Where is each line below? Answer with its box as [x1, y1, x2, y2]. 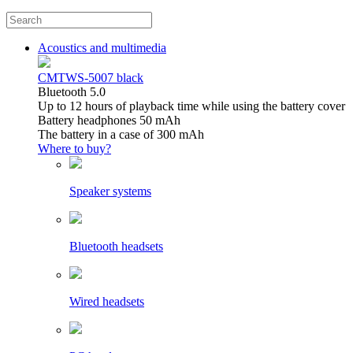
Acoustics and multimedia [38, 41, 166, 55]
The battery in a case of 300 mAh [38, 128, 204, 142]
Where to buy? [38, 142, 111, 156]
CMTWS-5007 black [38, 71, 143, 85]
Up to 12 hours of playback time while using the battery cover [38, 99, 345, 113]
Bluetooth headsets [69, 240, 163, 254]
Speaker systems [69, 184, 151, 199]
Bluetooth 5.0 [38, 85, 106, 99]
